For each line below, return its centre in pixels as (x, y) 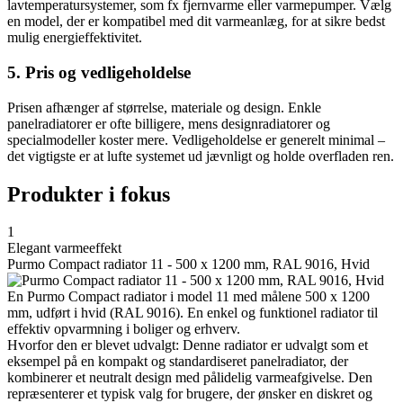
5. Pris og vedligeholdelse (99, 72)
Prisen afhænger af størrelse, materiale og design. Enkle (164, 107)
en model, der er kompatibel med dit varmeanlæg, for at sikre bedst (196, 22)
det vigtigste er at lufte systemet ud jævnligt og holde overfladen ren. (201, 156)
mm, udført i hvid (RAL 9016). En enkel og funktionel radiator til (193, 313)
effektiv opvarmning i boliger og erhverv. (124, 329)
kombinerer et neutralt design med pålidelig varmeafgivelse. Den (190, 378)
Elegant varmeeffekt (64, 248)
